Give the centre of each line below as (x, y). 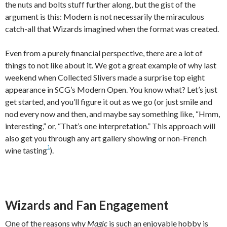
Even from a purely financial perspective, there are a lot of (104, 53)
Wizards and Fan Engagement (87, 205)
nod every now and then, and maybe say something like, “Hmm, (112, 114)
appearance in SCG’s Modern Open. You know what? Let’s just (111, 90)
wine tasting (26, 150)
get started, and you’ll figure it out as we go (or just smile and (109, 102)
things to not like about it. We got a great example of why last (111, 65)
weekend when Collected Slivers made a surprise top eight (105, 78)
